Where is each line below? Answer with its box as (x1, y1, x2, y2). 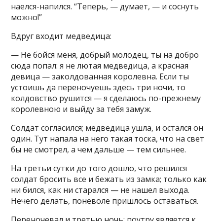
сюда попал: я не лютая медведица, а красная (11, 60, 189, 71)
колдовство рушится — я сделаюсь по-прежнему (11, 93, 201, 104)
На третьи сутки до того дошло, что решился (11, 163, 187, 174)
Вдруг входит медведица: (11, 31, 112, 41)
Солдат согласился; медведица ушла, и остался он (11, 122, 204, 133)
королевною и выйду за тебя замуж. (11, 104, 152, 114)
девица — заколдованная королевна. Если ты (11, 71, 189, 82)
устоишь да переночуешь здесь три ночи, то (11, 82, 186, 93)
